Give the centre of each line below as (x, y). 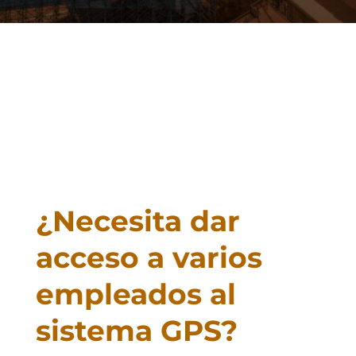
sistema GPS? (136, 330)
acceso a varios (149, 257)
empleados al (135, 294)
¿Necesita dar (137, 221)
